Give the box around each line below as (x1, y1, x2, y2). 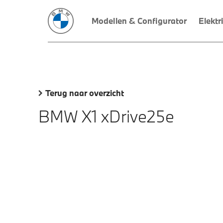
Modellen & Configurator (92, 15, 187, 26)
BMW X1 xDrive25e (38, 106, 174, 127)
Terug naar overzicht (45, 88, 124, 98)
